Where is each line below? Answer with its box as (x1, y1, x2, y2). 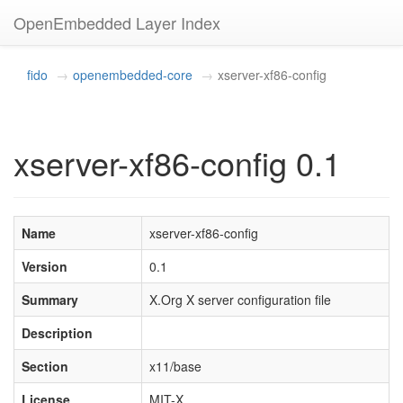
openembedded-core (73, 66, 193, 84)
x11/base (149, 357, 201, 375)
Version (22, 257, 67, 275)
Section (22, 357, 68, 375)
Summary (22, 291, 78, 309)
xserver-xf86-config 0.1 (13, 139, 341, 185)
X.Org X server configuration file (149, 291, 331, 309)
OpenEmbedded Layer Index (13, 11, 220, 34)
